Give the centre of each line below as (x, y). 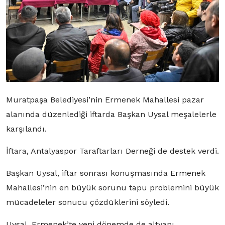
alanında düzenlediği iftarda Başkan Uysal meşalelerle (111, 114)
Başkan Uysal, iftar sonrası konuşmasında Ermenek (106, 173)
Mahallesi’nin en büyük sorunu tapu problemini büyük (113, 187)
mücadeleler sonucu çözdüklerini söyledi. (88, 202)
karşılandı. (26, 129)
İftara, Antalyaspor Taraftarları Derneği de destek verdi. (113, 151)
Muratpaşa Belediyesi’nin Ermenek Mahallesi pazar (105, 99)
